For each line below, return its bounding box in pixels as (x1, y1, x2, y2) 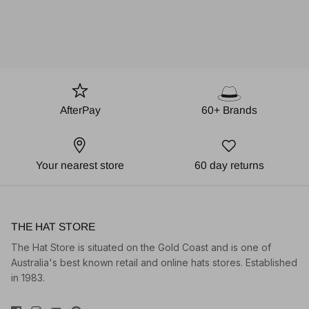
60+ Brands (201, 103, 257, 116)
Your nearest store (36, 159, 124, 171)
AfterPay (59, 103, 101, 116)
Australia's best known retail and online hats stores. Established (11, 256, 297, 268)
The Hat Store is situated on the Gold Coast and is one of (11, 241, 271, 253)
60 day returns (194, 159, 264, 171)
